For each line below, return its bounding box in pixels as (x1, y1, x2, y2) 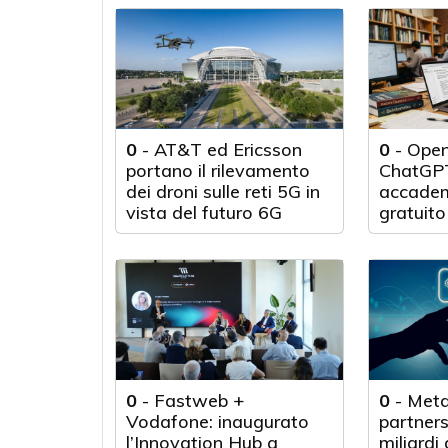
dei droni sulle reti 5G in (126, 180, 320, 203)
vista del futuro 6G (126, 201, 282, 224)
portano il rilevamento (126, 159, 310, 182)
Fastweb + (154, 389, 244, 412)
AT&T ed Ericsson (154, 138, 302, 161)
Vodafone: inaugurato (126, 410, 309, 433)
